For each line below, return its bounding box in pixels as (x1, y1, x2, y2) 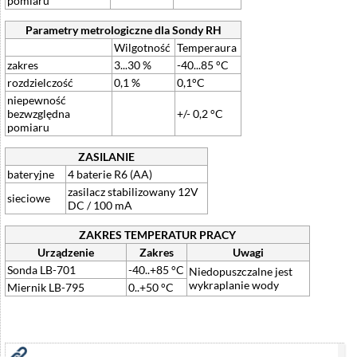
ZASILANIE (78, 149, 135, 163)
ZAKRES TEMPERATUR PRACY (79, 227, 236, 241)
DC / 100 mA (68, 198, 132, 212)
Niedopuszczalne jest (189, 264, 292, 278)
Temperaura (177, 40, 239, 54)
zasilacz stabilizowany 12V (68, 184, 198, 198)
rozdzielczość (7, 75, 73, 89)
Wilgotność (114, 40, 173, 54)
